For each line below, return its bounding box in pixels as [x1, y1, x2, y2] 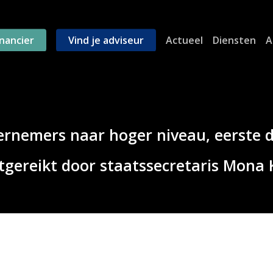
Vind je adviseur [68, 33, 144, 47]
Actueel [165, 33, 203, 47]
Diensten [212, 33, 256, 47]
